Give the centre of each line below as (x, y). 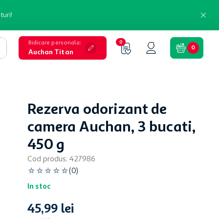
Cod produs (47, 159)
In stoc (39, 187)
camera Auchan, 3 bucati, (111, 128)
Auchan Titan (51, 52)
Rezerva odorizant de (97, 110)
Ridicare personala (54, 43)
